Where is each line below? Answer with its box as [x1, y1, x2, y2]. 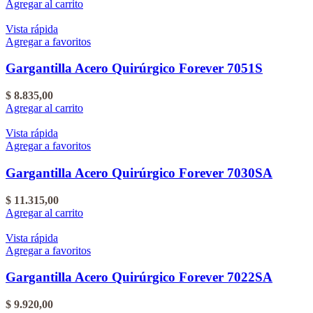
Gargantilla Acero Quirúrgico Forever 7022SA [6, 270, 272, 285]
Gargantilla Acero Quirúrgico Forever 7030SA [6, 165, 272, 180]
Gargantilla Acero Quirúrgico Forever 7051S [6, 61, 263, 76]
